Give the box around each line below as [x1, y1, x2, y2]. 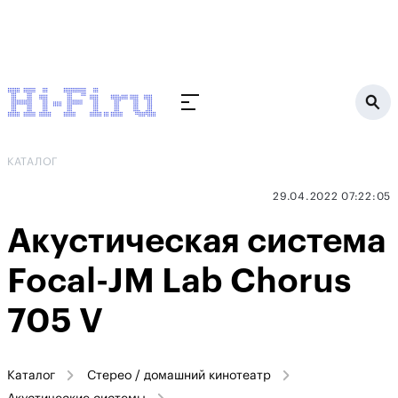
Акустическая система [7, 225, 386, 259]
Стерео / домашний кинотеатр [87, 370, 271, 382]
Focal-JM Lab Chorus [7, 265, 352, 298]
